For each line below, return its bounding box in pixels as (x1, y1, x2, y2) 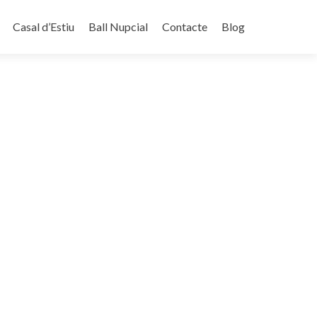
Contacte (162, 20, 207, 33)
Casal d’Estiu (13, 20, 74, 33)
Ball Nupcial (88, 20, 148, 33)
